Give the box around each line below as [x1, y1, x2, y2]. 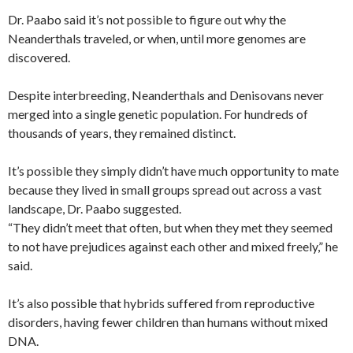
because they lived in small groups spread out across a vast [8, 181, 321, 197]
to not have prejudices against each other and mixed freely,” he [8, 238, 338, 254]
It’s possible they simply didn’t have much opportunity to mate [8, 162, 339, 178]
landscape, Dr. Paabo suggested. [8, 200, 181, 216]
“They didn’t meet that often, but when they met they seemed [8, 219, 333, 235]
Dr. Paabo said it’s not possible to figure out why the [8, 11, 286, 27]
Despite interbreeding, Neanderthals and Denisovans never [8, 87, 324, 102]
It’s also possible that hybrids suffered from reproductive [8, 295, 314, 310]
